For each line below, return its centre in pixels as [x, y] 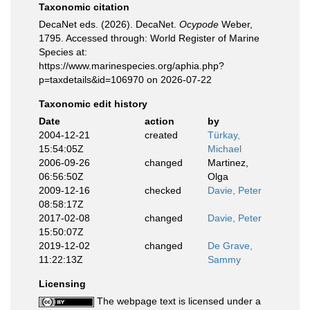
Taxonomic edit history [93, 104]
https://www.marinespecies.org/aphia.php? [131, 66]
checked [163, 190]
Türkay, [224, 135]
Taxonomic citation [84, 7]
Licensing [62, 284]
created [161, 135]
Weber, [236, 24]
